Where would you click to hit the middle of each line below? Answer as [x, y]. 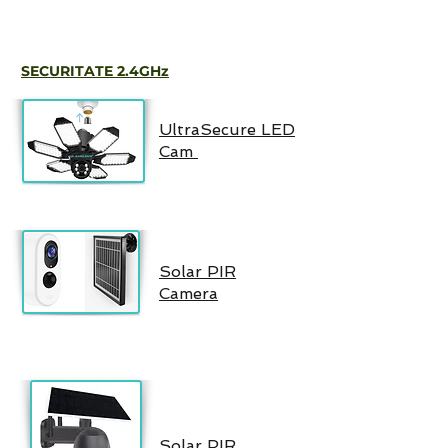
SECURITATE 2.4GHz [95, 71]
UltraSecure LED [227, 129]
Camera [188, 293]
